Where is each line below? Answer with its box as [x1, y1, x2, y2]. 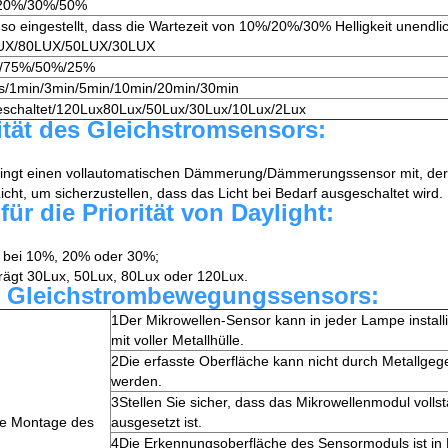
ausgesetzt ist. [111, 414, 202, 431]
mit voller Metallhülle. [111, 332, 244, 349]
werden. [111, 373, 162, 390]
